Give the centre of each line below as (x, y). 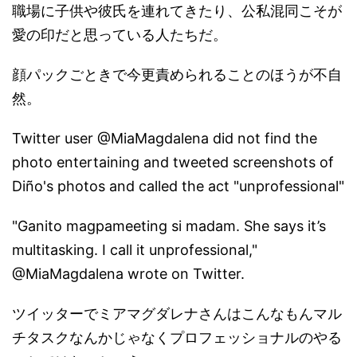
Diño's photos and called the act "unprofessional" (178, 186)
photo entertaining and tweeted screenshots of (173, 162)
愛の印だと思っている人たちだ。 (120, 34)
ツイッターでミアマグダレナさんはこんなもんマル (177, 313)
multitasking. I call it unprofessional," (135, 249)
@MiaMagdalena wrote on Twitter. (128, 273)
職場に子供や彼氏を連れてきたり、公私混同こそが (177, 10)
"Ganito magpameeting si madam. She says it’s (169, 226)
